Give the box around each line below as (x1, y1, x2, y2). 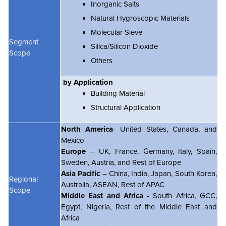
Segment (9, 37, 38, 47)
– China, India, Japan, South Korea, (100, 169, 217, 179)
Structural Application (91, 103, 160, 112)
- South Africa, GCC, (143, 191, 217, 201)
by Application (63, 78, 113, 87)
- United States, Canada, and (113, 125, 217, 134)
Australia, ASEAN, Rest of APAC (61, 180, 164, 190)
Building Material (91, 89, 145, 98)
